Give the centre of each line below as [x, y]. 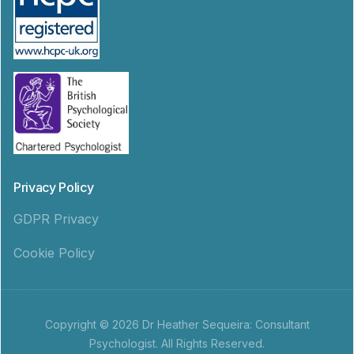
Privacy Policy [54, 187]
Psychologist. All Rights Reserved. [177, 343]
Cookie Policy [54, 252]
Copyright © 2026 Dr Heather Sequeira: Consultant [177, 324]
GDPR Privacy [56, 218]
